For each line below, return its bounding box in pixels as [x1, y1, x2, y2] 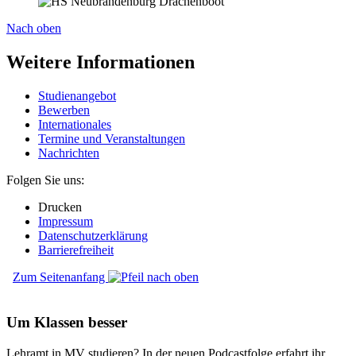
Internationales [38, 118, 111, 132]
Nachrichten [38, 146, 99, 161]
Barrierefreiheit [38, 243, 114, 257]
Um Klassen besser [6, 313, 127, 331]
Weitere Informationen [6, 52, 195, 73]
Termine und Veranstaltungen [38, 132, 185, 146]
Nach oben [6, 21, 61, 36]
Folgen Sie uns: [6, 173, 84, 188]
